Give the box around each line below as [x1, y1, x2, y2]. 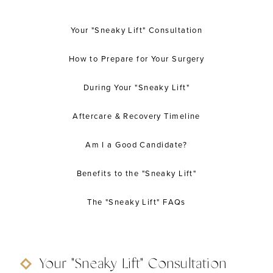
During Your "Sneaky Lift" [83, 81, 190, 93]
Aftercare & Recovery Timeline [73, 110, 200, 121]
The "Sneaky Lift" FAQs [87, 196, 186, 207]
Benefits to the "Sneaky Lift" [76, 167, 197, 179]
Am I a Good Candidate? [85, 138, 188, 150]
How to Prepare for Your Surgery [68, 52, 205, 64]
